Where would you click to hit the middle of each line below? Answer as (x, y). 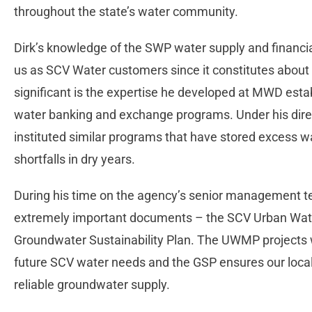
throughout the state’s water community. (127, 12)
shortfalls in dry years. (81, 159)
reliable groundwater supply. (93, 285)
